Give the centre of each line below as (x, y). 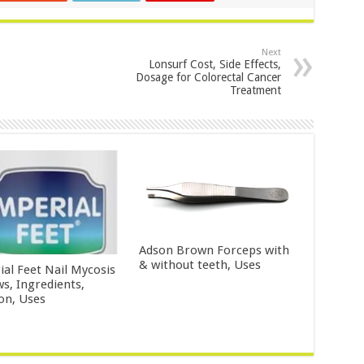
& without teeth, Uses (200, 264)
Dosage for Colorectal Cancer (208, 78)
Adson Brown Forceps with (214, 250)
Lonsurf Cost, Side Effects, (214, 65)
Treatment (255, 91)
